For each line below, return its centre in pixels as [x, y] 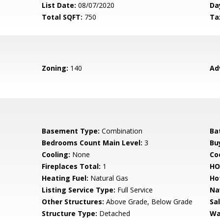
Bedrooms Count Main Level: [92, 143]
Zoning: [55, 68]
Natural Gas [109, 178]
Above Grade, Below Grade [149, 202]
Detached [114, 213]
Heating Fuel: [65, 178]
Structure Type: [70, 213]
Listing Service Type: [79, 190]
